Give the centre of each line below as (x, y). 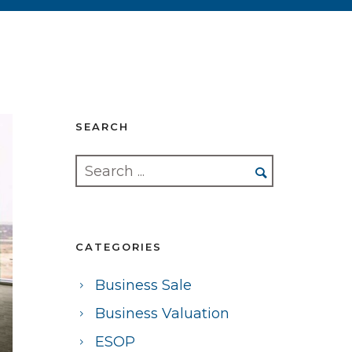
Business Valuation (162, 313)
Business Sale (143, 285)
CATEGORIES (119, 247)
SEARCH (102, 126)
